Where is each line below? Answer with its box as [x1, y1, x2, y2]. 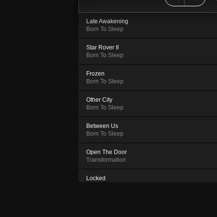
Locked [86, 174, 106, 182]
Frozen [86, 70, 105, 77]
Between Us [86, 122, 118, 129]
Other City [86, 96, 112, 103]
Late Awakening [86, 17, 128, 25]
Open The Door [86, 148, 127, 155]
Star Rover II [86, 44, 119, 51]
